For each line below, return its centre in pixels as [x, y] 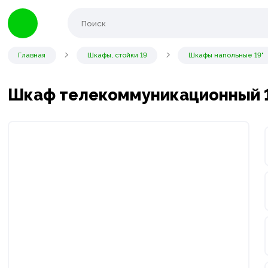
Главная [32, 55]
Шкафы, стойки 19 [117, 55]
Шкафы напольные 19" [226, 55]
